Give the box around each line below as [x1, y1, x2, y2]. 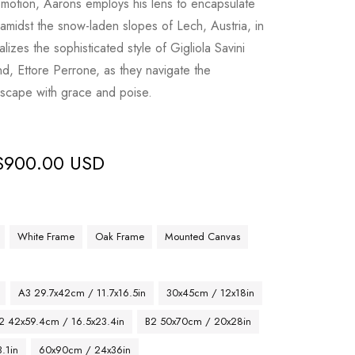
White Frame [17, 229, 75, 244]
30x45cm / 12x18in [166, 285, 255, 300]
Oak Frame [95, 229, 145, 244]
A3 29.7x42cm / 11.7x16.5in [18, 285, 147, 300]
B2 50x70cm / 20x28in [145, 314, 252, 329]
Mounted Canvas [165, 229, 241, 244]
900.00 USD [4, 149, 105, 177]
